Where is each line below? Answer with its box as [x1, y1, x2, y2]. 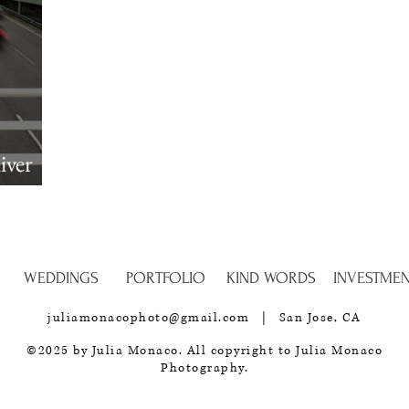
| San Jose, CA [249, 309, 362, 327]
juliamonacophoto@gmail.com [47, 309, 250, 327]
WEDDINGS [23, 269, 99, 288]
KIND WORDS [225, 269, 316, 288]
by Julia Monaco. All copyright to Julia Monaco [68, 342, 383, 360]
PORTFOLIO [126, 269, 205, 288]
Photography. [161, 360, 248, 377]
